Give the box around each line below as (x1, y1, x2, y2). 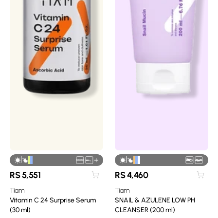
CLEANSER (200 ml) (115, 205, 175, 214)
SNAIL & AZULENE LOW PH (115, 196, 195, 204)
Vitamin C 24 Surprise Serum (10, 196, 96, 204)
